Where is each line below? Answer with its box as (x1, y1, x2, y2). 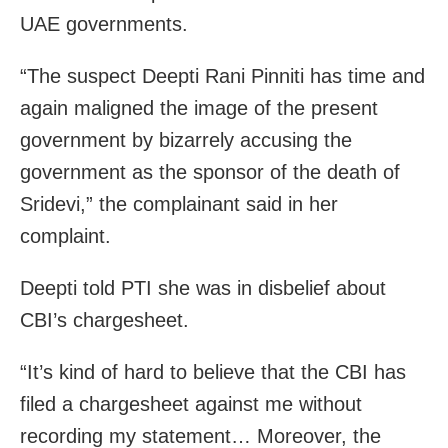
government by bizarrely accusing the (20, 128, 352, 151)
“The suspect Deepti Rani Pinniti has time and (20, 64, 425, 87)
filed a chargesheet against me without (20, 392, 362, 415)
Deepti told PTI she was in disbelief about (20, 276, 386, 299)
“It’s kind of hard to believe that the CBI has (20, 360, 406, 383)
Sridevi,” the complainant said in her (20, 192, 338, 215)
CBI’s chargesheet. (20, 308, 189, 331)
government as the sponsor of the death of (20, 160, 400, 183)
